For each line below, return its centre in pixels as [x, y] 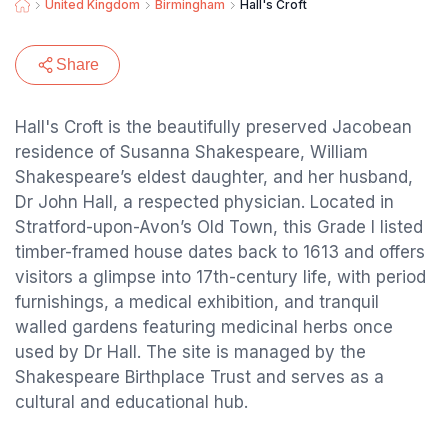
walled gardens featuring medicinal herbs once [204, 327]
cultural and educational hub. [131, 402]
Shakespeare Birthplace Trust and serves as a [199, 377]
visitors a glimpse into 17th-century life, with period [220, 277]
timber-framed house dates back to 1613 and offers [220, 252]
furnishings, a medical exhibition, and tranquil [197, 302]
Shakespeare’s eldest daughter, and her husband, [214, 177]
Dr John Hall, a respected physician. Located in [204, 202]
